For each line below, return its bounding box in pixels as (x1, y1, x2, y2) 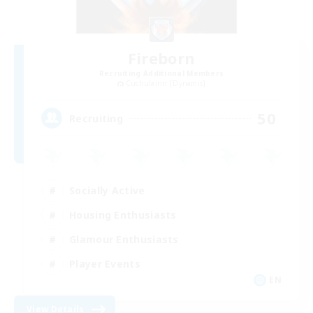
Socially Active (69, 183, 145, 197)
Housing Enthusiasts (69, 208, 177, 221)
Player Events (69, 256, 140, 270)
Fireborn (127, 48, 196, 69)
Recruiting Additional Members (99, 68, 224, 79)
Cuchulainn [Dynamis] (125, 78, 206, 89)
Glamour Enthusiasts (69, 232, 179, 246)
